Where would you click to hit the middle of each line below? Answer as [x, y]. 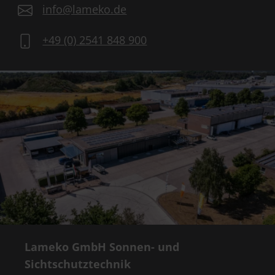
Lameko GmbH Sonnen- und [102, 247]
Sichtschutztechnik [78, 264]
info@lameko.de [85, 9]
